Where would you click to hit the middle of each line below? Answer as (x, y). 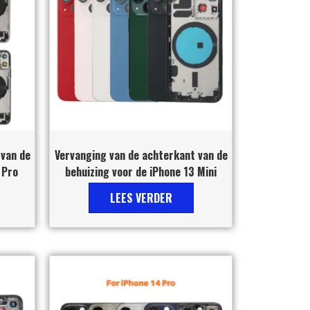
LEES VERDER (141, 198)
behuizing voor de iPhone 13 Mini (141, 171)
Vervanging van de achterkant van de (141, 155)
